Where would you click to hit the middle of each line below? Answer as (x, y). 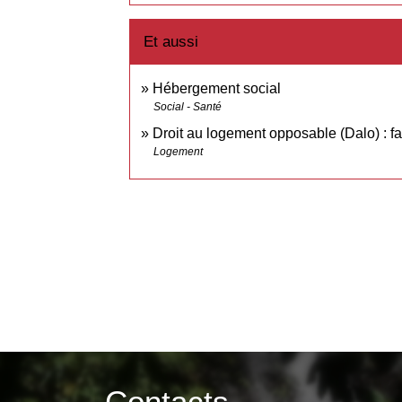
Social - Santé (188, 106)
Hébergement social (217, 88)
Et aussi (171, 41)
